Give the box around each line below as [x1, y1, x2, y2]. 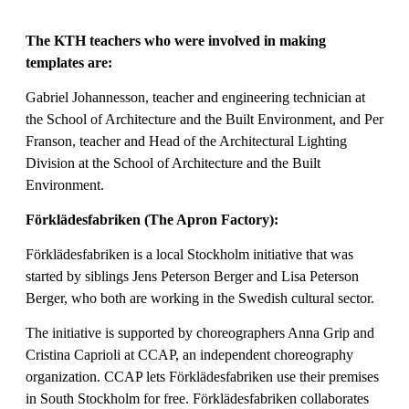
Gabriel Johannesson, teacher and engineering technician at [26, 89, 365, 105]
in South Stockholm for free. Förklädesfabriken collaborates [26, 390, 369, 406]
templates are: [26, 54, 112, 70]
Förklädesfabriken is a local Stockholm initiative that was [26, 246, 353, 262]
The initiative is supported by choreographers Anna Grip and [26, 324, 374, 341]
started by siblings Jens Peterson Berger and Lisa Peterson [26, 267, 359, 284]
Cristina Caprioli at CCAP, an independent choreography [26, 346, 353, 362]
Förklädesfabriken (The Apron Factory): [26, 211, 278, 227]
